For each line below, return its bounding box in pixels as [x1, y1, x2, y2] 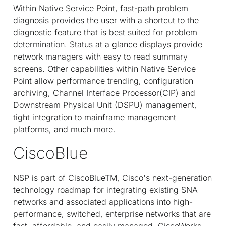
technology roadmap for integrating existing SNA [13, 184, 198, 195]
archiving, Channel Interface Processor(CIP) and [13, 87, 195, 98]
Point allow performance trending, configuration [13, 75, 193, 86]
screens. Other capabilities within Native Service [13, 63, 196, 74]
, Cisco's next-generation [117, 172, 212, 183]
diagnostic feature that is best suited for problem [13, 27, 197, 37]
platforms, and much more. [13, 124, 116, 134]
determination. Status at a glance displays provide [13, 39, 202, 49]
